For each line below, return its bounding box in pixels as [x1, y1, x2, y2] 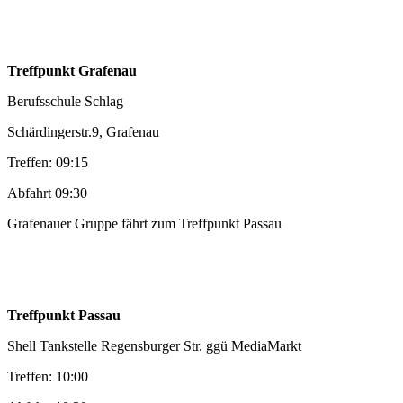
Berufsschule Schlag [7, 94, 123, 110]
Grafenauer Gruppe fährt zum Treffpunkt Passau [7, 216, 282, 232]
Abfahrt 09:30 [7, 185, 87, 201]
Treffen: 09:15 [7, 155, 88, 171]
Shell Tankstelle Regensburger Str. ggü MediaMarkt [7, 338, 301, 354]
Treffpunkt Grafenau [7, 63, 137, 79]
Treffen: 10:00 [7, 369, 88, 385]
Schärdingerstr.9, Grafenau [7, 124, 159, 140]
